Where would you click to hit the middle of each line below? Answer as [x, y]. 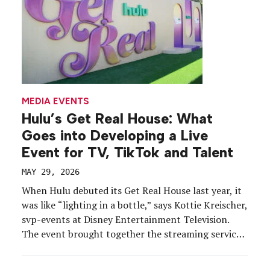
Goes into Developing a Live [115, 136]
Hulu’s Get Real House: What [117, 119]
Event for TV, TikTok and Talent [127, 153]
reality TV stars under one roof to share [109, 249]
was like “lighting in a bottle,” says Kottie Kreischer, [135, 205]
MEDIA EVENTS [55, 101]
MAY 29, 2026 [51, 172]
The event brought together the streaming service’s [135, 234]
